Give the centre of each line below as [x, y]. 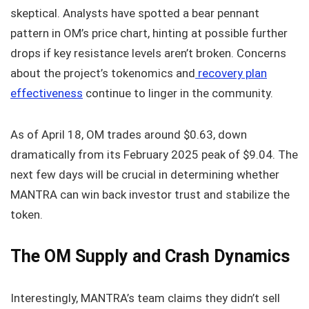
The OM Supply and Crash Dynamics [150, 256]
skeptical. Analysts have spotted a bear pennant [135, 13]
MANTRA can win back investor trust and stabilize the [150, 194]
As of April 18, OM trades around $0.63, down [129, 134]
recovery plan [231, 73]
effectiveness [47, 93]
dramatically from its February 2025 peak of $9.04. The [154, 154]
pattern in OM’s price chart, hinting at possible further [149, 33]
